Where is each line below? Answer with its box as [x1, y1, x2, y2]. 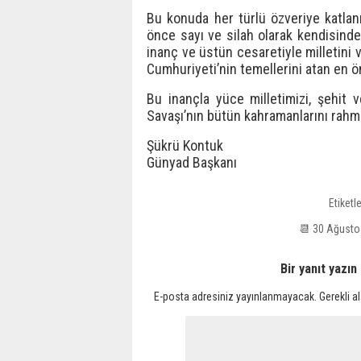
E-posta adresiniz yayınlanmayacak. [154, 289, 317, 303]
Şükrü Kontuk [147, 137, 223, 154]
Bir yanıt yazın [280, 261, 357, 277]
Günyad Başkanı [147, 154, 237, 171]
